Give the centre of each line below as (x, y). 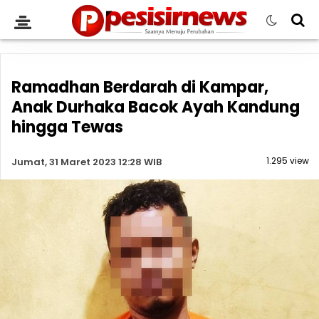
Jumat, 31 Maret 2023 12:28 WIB (87, 162)
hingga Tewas (67, 127)
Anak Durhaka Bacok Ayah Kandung (156, 107)
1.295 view (288, 161)
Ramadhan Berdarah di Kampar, (140, 87)
